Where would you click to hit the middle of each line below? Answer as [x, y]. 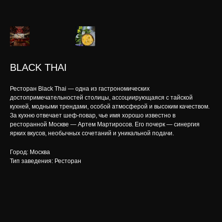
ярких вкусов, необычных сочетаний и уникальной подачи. [92, 133]
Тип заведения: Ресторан [46, 161]
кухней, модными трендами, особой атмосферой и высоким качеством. [110, 107]
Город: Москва [30, 152]
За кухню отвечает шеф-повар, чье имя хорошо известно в [93, 115]
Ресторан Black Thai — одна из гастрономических [80, 89]
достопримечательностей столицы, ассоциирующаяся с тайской [101, 98]
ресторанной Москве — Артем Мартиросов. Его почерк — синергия [105, 124]
